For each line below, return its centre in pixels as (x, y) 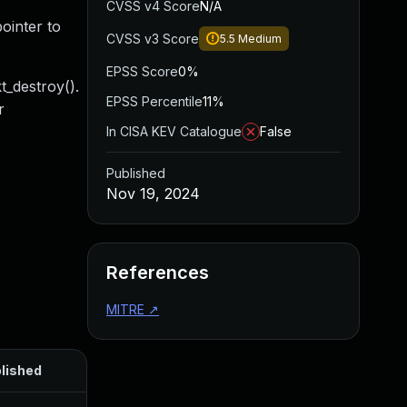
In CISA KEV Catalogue (174, 131)
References (158, 273)
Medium (260, 39)
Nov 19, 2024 (153, 194)
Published (136, 173)
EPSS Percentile (154, 101)
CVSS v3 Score (153, 39)
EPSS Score (142, 71)
